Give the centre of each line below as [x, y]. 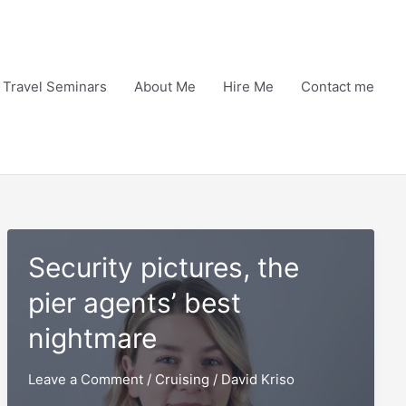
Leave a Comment [85, 379]
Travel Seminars [55, 87]
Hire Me [248, 87]
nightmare [92, 338]
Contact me [338, 87]
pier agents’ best [134, 302]
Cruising [182, 379]
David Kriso [257, 379]
